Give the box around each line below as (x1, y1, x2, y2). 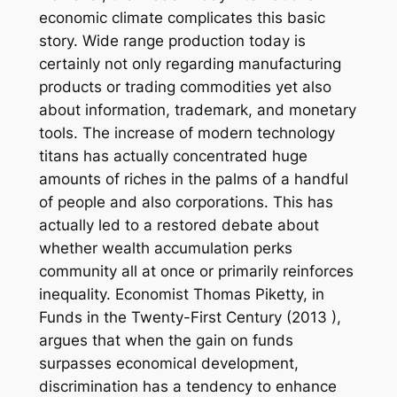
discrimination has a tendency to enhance (38, 377, 337, 395)
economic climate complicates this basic (38, 8, 325, 27)
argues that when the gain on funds (38, 331, 293, 349)
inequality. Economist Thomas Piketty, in (38, 284, 324, 303)
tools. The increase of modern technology (38, 123, 335, 142)
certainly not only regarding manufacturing (38, 54, 341, 73)
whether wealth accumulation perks (38, 238, 292, 257)
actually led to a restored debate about (38, 215, 319, 234)
